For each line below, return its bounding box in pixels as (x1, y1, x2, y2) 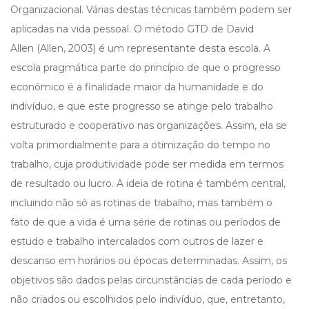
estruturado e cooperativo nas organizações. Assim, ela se (10, 119, 287, 132)
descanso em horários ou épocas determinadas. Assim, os (10, 255, 287, 268)
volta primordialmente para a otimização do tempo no (10, 139, 270, 152)
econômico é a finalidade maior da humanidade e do (10, 81, 263, 94)
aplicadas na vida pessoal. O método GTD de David (10, 23, 254, 36)
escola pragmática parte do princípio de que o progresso (10, 61, 281, 74)
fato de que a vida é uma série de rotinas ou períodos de (10, 216, 281, 229)
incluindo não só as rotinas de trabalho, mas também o (10, 197, 272, 210)
